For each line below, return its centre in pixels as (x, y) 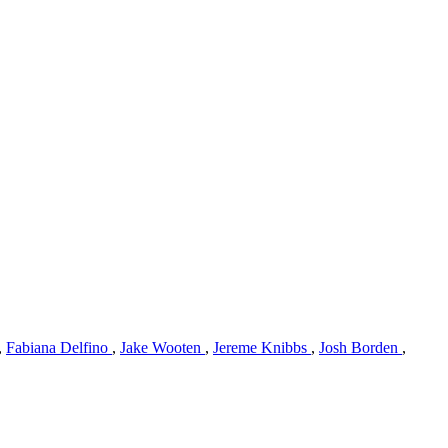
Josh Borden (358, 347)
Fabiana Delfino (57, 347)
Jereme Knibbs (260, 347)
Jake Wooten (160, 347)
